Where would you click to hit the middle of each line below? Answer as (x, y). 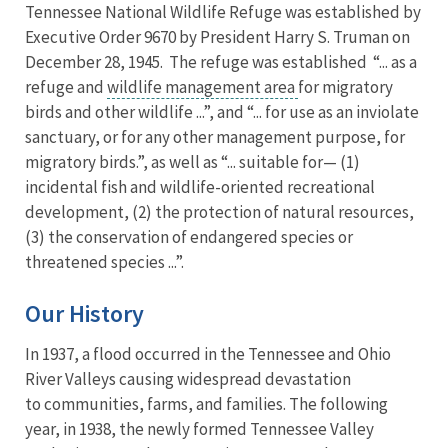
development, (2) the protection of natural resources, (219, 212)
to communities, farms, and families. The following (206, 404)
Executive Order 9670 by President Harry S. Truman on (217, 37)
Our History (84, 314)
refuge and (66, 87)
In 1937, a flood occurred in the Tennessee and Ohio (208, 354)
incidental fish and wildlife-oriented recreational (200, 187)
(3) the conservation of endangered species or (189, 237)
